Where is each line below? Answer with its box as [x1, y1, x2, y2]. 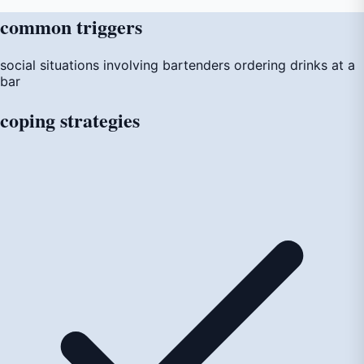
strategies [60, 105, 140, 134]
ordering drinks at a [234, 56, 355, 73]
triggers [76, 11, 142, 41]
